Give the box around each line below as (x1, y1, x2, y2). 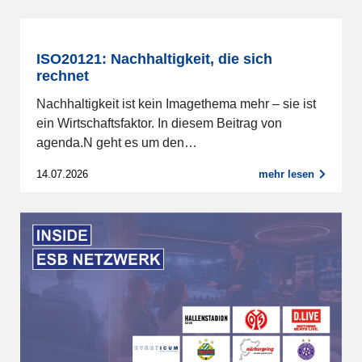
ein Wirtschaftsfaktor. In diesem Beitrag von (36, 116, 282, 131)
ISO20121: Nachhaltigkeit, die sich (36, 51, 272, 68)
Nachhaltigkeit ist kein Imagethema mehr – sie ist (36, 97, 316, 112)
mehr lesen (258, 168, 314, 181)
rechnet (36, 68, 89, 85)
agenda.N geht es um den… (36, 136, 197, 150)
